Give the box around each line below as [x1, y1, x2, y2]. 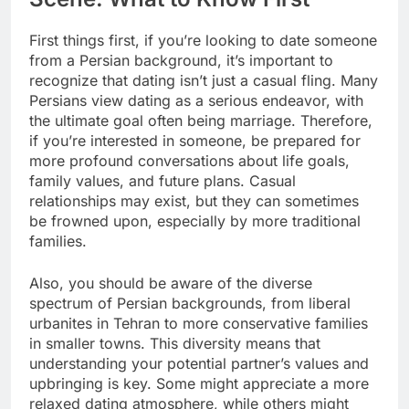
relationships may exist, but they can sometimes [29, 192, 359, 211]
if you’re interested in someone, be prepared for [29, 131, 361, 151]
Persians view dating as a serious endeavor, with [29, 91, 363, 110]
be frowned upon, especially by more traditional [29, 212, 361, 231]
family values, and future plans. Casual [29, 172, 296, 191]
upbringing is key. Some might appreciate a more [29, 374, 369, 393]
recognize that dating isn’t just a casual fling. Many [29, 71, 378, 90]
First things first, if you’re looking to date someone [29, 31, 377, 50]
